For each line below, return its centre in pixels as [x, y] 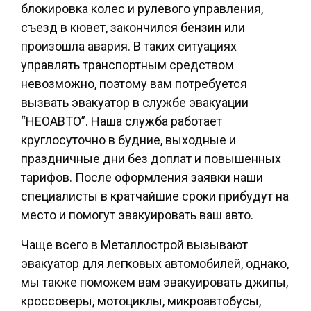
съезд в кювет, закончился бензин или [133, 28]
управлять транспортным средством [127, 65]
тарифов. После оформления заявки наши [142, 178]
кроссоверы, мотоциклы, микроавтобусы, [141, 301]
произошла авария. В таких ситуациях [129, 47]
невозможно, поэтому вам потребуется [134, 84]
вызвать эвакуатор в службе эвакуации [135, 103]
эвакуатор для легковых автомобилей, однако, [155, 264]
